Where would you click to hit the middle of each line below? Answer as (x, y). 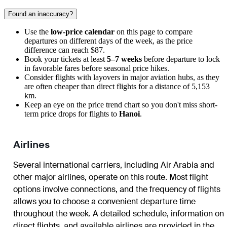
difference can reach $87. (65, 50)
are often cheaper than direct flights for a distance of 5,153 (117, 86)
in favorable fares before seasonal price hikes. (97, 68)
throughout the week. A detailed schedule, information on (119, 214)
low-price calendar (83, 32)
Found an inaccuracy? (41, 14)
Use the (37, 32)
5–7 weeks (124, 59)
